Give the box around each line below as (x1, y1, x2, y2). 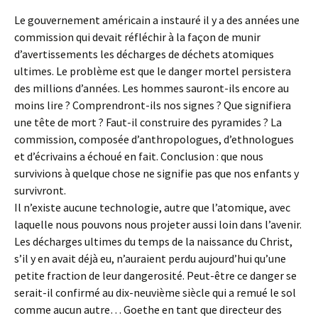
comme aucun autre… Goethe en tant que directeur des (14, 302, 282, 317)
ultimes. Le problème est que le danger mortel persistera (14, 64, 291, 78)
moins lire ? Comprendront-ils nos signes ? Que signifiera (14, 98, 291, 112)
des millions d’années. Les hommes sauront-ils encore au (14, 81, 289, 95)
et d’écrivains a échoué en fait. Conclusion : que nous (14, 149, 263, 163)
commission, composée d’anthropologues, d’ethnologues (14, 132, 294, 146)
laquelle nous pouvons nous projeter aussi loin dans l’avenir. (14, 217, 302, 231)
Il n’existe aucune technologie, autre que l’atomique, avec (14, 200, 290, 214)
